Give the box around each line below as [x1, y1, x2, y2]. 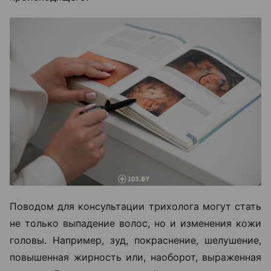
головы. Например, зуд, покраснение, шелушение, [10, 233, 261, 246]
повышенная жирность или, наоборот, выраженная [10, 250, 261, 263]
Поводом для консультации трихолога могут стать [10, 200, 261, 212]
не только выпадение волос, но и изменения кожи [10, 217, 261, 229]
